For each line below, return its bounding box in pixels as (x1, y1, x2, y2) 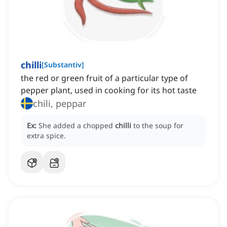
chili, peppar (33, 97, 86, 110)
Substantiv (44, 60, 82, 70)
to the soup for (133, 121, 183, 131)
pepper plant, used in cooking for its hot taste (21, 85, 197, 96)
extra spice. (27, 131, 66, 141)
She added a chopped (39, 121, 115, 131)
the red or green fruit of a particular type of (21, 72, 188, 84)
